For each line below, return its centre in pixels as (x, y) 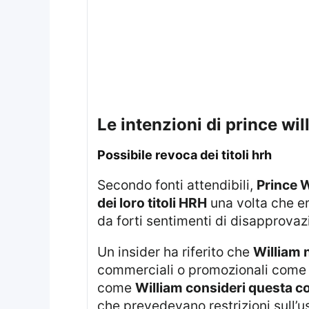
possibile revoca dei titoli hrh (188, 155)
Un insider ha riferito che (180, 251)
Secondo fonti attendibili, (181, 185)
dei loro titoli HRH (152, 202)
